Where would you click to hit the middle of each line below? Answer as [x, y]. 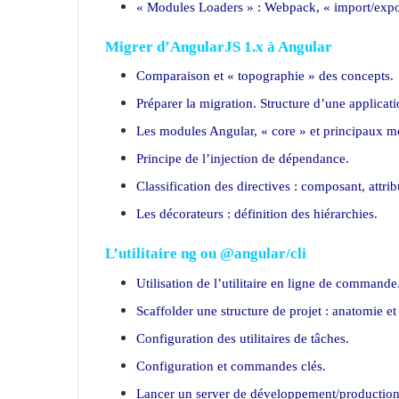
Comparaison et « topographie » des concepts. [265, 76]
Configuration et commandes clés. [231, 366]
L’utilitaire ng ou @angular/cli [206, 253]
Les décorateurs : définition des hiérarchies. [257, 214]
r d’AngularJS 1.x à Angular [239, 46]
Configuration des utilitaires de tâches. [243, 338]
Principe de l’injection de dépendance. [243, 159]
